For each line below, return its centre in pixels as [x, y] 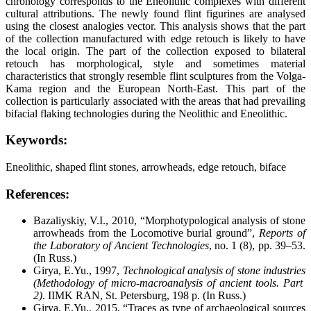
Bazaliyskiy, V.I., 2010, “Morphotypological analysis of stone [169, 221]
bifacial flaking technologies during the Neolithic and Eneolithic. [146, 113]
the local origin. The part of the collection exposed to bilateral [155, 51]
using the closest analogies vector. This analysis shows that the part [155, 26]
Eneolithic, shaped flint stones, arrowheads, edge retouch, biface [146, 167]
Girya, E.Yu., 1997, [78, 271]
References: [37, 194]
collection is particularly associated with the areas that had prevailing [155, 101]
